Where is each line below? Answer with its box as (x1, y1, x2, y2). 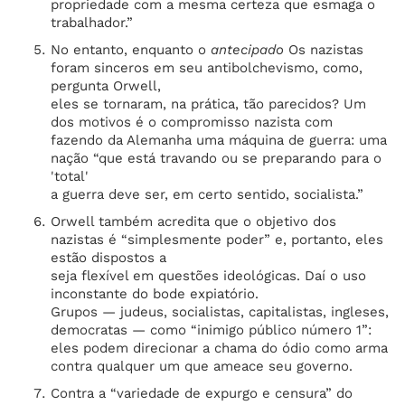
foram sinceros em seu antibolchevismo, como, (51, 60, 363, 76)
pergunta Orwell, (51, 78, 161, 94)
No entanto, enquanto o (51, 42, 211, 58)
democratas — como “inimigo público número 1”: (51, 322, 372, 338)
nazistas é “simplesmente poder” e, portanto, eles (51, 231, 383, 248)
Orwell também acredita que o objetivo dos (51, 213, 336, 230)
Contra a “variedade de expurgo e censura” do (51, 385, 353, 401)
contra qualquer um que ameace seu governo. (51, 358, 353, 374)
